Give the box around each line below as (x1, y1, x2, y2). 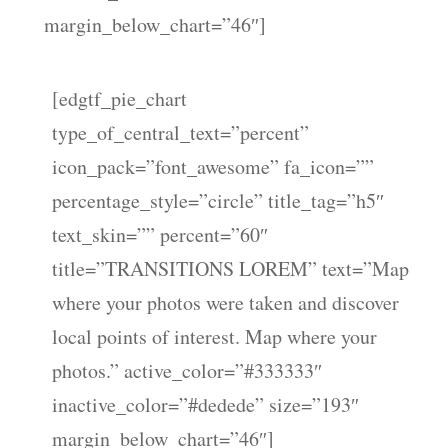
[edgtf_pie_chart (52, 85, 187, 112)
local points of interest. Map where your (52, 323, 377, 350)
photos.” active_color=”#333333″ (52, 357, 322, 384)
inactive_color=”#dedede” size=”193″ (52, 391, 359, 418)
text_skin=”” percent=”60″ (52, 221, 268, 248)
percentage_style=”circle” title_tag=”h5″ (52, 187, 384, 214)
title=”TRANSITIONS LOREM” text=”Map (52, 255, 409, 282)
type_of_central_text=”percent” (52, 119, 309, 146)
